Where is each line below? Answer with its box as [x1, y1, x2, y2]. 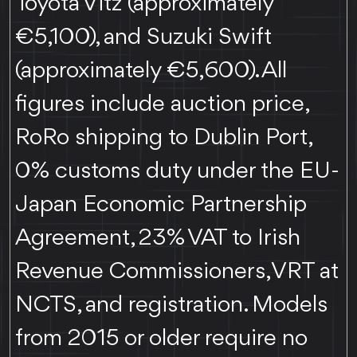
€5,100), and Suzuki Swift [15, 25, 273, 49]
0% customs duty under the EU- [15, 159, 340, 183]
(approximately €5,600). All [15, 58, 288, 83]
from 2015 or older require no [15, 326, 308, 351]
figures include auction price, [15, 92, 308, 116]
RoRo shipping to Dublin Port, [15, 125, 312, 150]
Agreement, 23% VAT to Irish [15, 226, 301, 250]
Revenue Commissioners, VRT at [15, 259, 339, 284]
